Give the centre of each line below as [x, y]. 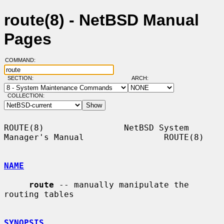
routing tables [39, 194]
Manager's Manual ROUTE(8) [104, 137]
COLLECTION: [26, 96]
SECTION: [22, 78]
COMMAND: [23, 60]
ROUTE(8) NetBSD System [96, 127]
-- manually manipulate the [121, 184]
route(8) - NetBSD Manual [101, 20]
